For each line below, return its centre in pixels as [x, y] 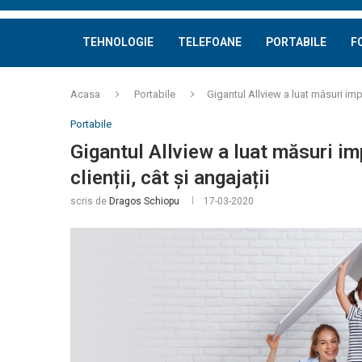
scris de [90, 201]
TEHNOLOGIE [118, 42]
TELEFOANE [210, 42]
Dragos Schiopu [144, 201]
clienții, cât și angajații [170, 178]
